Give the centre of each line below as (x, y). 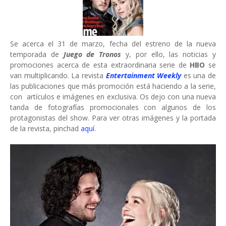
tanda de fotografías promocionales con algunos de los (113, 107)
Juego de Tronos (92, 54)
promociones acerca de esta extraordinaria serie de (100, 65)
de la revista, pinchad (45, 128)
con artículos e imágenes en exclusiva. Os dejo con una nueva (113, 97)
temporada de (37, 54)
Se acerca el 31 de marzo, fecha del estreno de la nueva (113, 44)
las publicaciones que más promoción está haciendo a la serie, (113, 86)
